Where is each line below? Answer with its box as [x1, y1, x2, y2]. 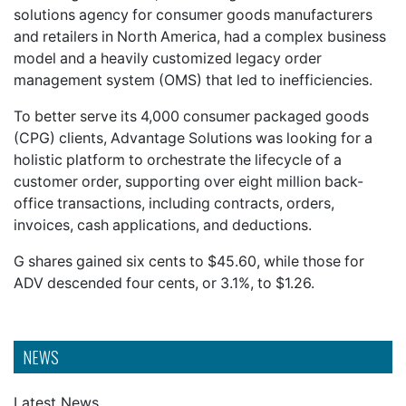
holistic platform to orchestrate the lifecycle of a [14, 150, 342, 169]
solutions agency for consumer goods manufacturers [14, 5, 372, 24]
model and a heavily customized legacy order [14, 49, 322, 67]
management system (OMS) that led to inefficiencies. [14, 71, 372, 89]
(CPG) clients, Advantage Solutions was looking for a [14, 129, 372, 147]
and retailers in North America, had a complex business [14, 27, 386, 45]
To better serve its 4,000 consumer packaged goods [14, 107, 369, 125]
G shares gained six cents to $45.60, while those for [14, 252, 364, 270]
